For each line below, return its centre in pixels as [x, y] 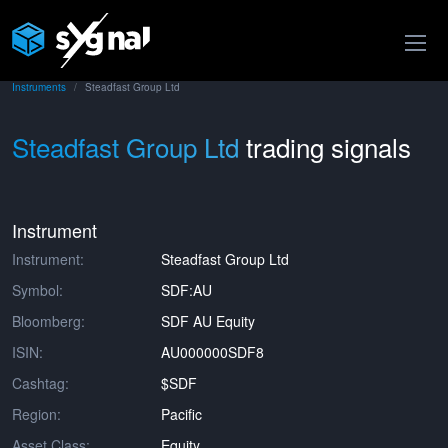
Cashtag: [40, 383]
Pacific [182, 414]
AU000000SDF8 [213, 352]
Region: [36, 414]
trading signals [328, 146]
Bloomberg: [48, 321]
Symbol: [37, 290]
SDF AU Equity [208, 321]
